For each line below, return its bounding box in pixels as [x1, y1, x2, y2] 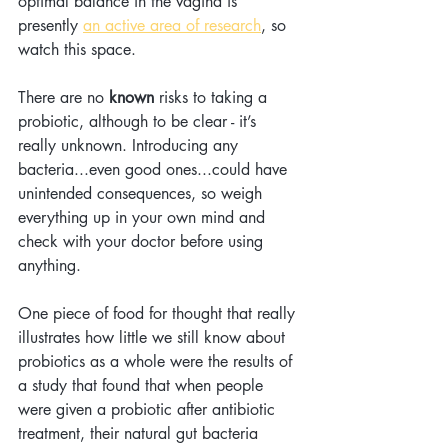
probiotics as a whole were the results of [18, 351, 297, 373]
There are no [18, 87, 109, 109]
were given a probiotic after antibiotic [18, 399, 280, 421]
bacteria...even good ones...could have [18, 159, 292, 181]
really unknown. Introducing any [18, 135, 243, 157]
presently [18, 15, 83, 37]
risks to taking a [154, 87, 272, 109]
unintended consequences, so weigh [18, 183, 267, 205]
